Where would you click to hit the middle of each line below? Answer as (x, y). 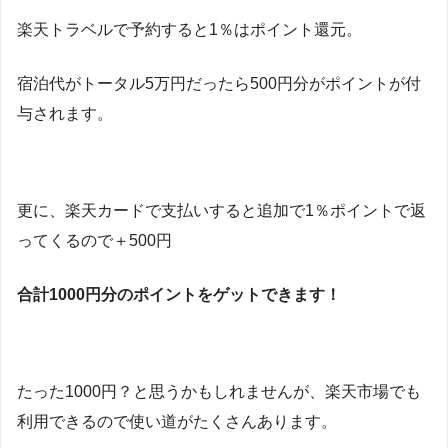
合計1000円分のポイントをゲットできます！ (179, 294)
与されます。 (65, 113)
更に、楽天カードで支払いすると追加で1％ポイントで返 (221, 211)
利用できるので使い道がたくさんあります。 (177, 422)
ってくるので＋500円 (94, 241)
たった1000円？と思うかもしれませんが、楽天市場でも (219, 392)
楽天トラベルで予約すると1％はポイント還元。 (189, 30)
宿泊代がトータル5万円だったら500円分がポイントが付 (219, 83)
